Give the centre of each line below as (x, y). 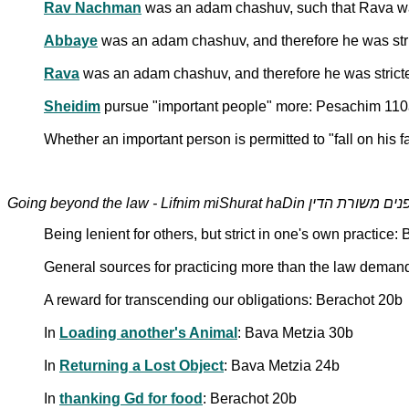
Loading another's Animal (148, 332)
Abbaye (71, 40)
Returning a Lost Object (142, 365)
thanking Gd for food (131, 398)
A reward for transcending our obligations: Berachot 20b (223, 299)
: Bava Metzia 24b (282, 365)
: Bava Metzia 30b (295, 332)
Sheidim (72, 106)
